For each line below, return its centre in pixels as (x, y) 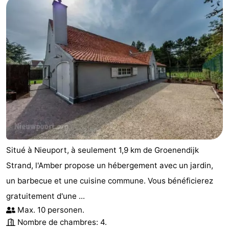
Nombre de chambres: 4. (62, 222)
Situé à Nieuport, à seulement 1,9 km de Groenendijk (102, 150)
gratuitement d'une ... (45, 196)
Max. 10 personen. (51, 210)
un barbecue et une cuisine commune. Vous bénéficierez (110, 181)
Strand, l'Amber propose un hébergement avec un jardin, (110, 166)
